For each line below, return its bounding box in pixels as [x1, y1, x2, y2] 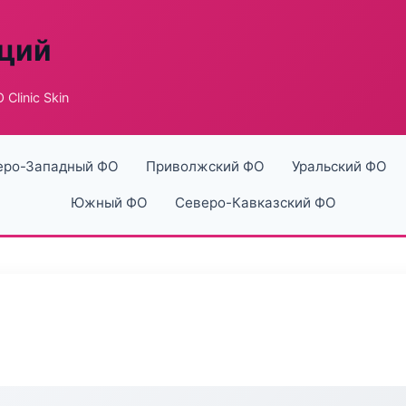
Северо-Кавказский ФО [174, 194, 336, 211]
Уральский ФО [291, 158, 387, 175]
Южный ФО [70, 194, 148, 211]
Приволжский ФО [145, 158, 265, 175]
